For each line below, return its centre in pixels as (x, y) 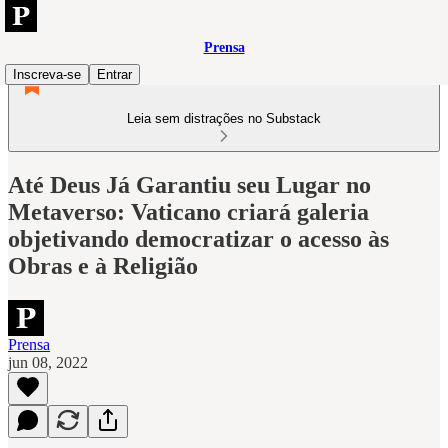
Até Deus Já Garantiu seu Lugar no (189, 184)
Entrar (114, 74)
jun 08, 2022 (48, 362)
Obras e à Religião (103, 265)
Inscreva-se (47, 74)
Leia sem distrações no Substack (224, 118)
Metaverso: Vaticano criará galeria (188, 211)
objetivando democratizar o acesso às (198, 238)
